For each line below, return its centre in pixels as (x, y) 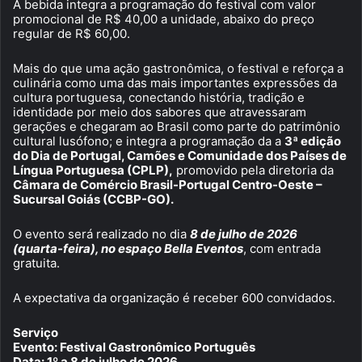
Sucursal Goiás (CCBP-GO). (93, 199)
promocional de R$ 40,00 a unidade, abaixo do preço (164, 19)
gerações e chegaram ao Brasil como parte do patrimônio (177, 126)
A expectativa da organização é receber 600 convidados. (174, 297)
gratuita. (36, 263)
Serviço (36, 332)
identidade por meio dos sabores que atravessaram (160, 112)
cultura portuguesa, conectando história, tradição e (159, 97)
